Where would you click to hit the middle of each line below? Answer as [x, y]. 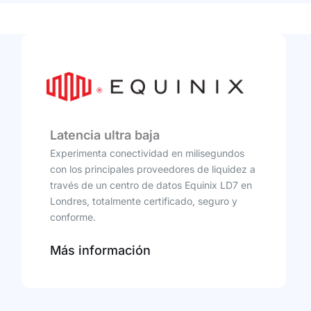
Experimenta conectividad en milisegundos [147, 153]
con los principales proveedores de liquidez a [152, 169]
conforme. [73, 217]
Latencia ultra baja [104, 135]
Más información [100, 250]
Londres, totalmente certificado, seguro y [143, 201]
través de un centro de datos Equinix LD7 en [151, 185]
